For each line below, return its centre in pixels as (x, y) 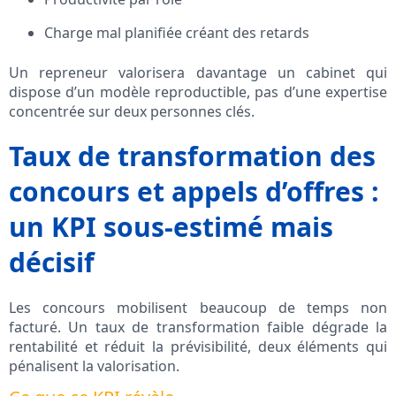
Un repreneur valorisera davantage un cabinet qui (198, 73)
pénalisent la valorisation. (94, 366)
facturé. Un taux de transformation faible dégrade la (198, 327)
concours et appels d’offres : (194, 192)
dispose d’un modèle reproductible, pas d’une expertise (198, 92)
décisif (52, 263)
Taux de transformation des (192, 156)
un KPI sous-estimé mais (171, 227)
